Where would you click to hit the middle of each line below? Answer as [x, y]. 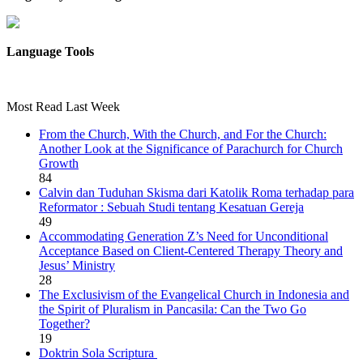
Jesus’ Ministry [77, 265]
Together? [64, 323]
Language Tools [50, 51]
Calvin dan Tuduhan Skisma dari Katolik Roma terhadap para [196, 192]
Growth [59, 163]
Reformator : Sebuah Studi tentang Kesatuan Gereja [171, 207]
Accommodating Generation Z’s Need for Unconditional [184, 236]
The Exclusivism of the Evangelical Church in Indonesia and [194, 294]
